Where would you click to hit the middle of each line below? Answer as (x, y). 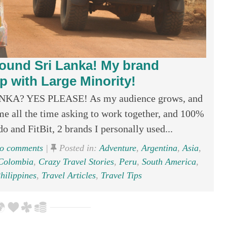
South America (169, 162)
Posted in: (78, 148)
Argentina (159, 148)
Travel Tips (121, 175)
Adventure (118, 148)
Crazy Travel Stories (76, 162)
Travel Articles (68, 175)
